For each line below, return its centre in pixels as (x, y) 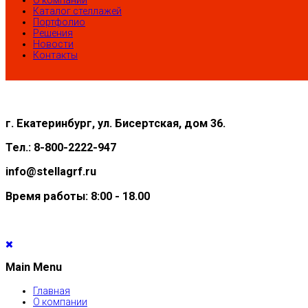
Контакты (55, 55)
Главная (52, 290)
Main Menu (34, 267)
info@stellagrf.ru (51, 172)
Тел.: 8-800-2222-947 (61, 147)
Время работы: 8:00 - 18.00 (78, 196)
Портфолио (59, 22)
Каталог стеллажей (77, 11)
